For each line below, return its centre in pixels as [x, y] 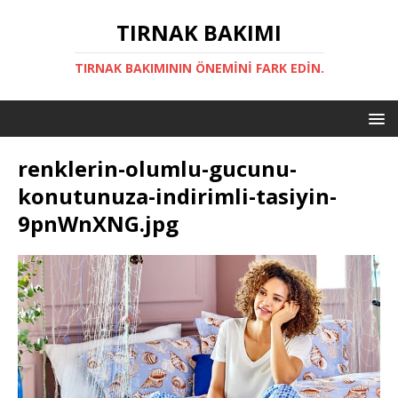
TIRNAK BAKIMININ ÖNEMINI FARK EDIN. [199, 68]
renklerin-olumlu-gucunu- [157, 168]
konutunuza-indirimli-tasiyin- [177, 196]
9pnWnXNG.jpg [98, 223]
